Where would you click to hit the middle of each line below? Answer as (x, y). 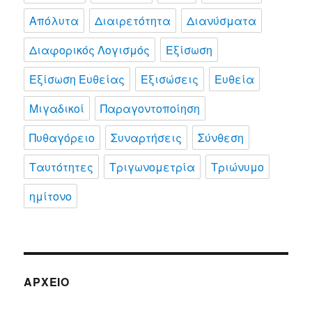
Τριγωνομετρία (153, 167)
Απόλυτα (54, 21)
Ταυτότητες (62, 167)
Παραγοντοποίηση (150, 109)
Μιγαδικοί (57, 109)
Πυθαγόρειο (62, 138)
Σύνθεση (221, 138)
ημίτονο (51, 196)
